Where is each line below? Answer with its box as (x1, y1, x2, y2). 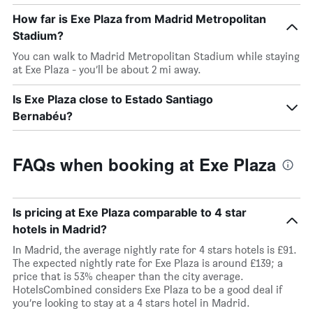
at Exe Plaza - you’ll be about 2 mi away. (13, 63, 201, 76)
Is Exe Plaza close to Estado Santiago (13, 92, 213, 106)
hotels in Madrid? (13, 222, 107, 236)
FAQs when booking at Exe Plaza (13, 152, 276, 176)
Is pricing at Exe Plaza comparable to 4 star (13, 205, 247, 219)
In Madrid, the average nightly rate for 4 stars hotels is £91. (13, 243, 297, 256)
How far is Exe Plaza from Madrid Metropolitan (13, 12, 266, 26)
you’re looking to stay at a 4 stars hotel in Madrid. (13, 296, 250, 310)
